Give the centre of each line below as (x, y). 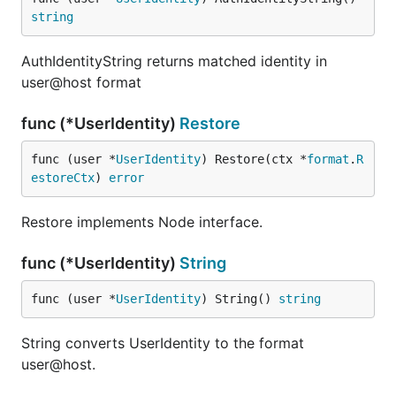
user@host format (81, 82)
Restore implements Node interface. (142, 222)
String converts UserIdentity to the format (163, 343)
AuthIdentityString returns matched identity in (174, 61)
